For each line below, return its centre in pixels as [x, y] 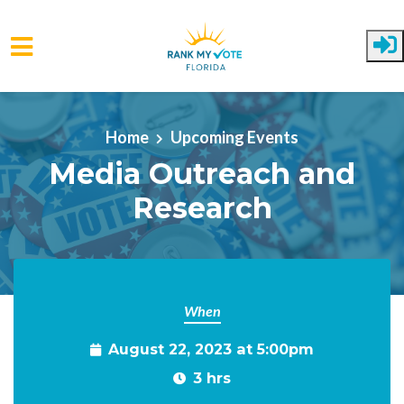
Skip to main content [85, 95]
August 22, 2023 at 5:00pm [211, 349]
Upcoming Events [234, 137]
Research [202, 207]
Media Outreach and [202, 173]
